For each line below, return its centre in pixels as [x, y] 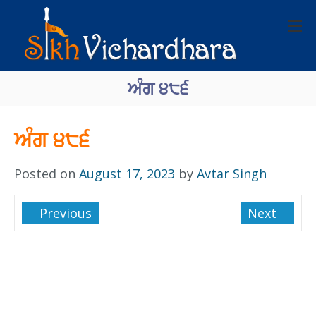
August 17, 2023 [127, 174]
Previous [64, 213]
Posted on [47, 174]
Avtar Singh [232, 174]
